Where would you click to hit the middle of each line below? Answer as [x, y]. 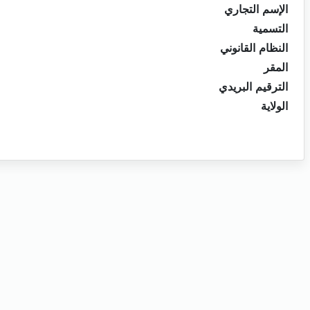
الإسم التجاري [256, 10]
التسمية [270, 29]
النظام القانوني [254, 48]
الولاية [274, 107]
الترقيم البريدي [253, 87]
